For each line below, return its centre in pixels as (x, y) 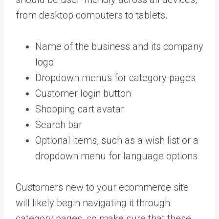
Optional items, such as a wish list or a (117, 140)
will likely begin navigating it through (93, 203)
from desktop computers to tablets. (92, 15)
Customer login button (83, 93)
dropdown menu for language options (116, 156)
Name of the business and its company (119, 46)
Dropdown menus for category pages (115, 77)
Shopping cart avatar (80, 109)
